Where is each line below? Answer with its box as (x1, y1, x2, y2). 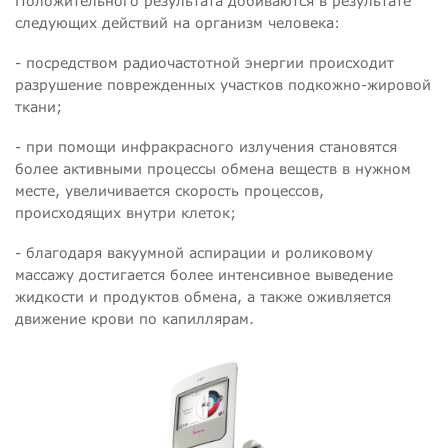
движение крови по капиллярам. (15, 310, 254, 328)
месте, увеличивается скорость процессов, (15, 182, 324, 200)
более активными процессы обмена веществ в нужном (15, 160, 411, 178)
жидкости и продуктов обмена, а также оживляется (15, 288, 391, 306)
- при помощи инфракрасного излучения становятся (15, 138, 397, 156)
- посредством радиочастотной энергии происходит (15, 54, 394, 72)
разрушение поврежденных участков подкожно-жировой (15, 76, 431, 94)
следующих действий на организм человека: (15, 14, 340, 32)
